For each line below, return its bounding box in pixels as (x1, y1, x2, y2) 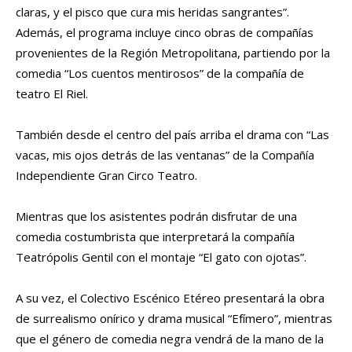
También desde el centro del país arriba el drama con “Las (16, 126, 329, 142)
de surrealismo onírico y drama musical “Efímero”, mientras (16, 310, 332, 326)
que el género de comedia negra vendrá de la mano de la (16, 330, 324, 346)
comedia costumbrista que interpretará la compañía (16, 228, 295, 244)
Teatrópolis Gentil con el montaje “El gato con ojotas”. (16, 248, 306, 265)
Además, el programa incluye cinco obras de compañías (16, 24, 313, 40)
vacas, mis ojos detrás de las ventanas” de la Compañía (16, 146, 314, 163)
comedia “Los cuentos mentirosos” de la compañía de (16, 64, 304, 81)
